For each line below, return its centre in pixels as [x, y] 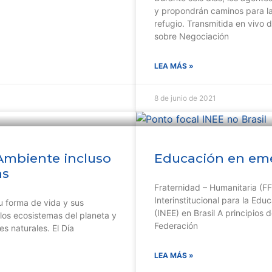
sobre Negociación [192, 36]
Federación [176, 226]
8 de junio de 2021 [185, 98]
